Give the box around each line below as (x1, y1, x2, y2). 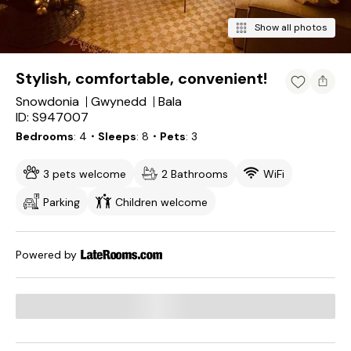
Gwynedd (91, 93, 147, 110)
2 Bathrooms (161, 167, 228, 181)
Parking (43, 195, 80, 209)
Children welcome (115, 195, 208, 209)
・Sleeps (87, 129, 136, 143)
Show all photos (255, 21, 327, 34)
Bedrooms (16, 129, 74, 143)
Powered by (16, 248, 77, 262)
